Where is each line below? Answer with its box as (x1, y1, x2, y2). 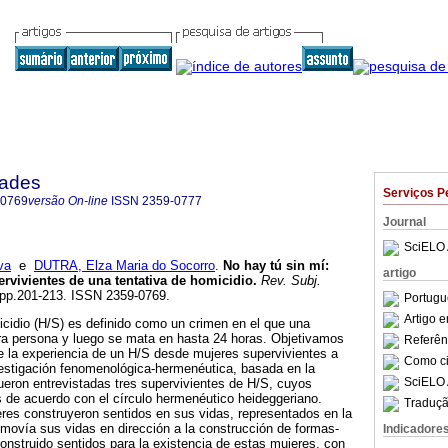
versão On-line (28, 194, 108, 208)
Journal (383, 215, 426, 229)
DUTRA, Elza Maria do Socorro (34, 258, 215, 274)
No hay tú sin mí (223, 258, 325, 274)
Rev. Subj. (257, 273, 321, 289)
